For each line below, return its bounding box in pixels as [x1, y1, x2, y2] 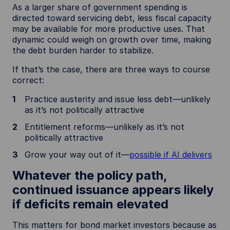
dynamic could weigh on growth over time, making [12, 34, 211, 45]
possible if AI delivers [129, 149, 212, 160]
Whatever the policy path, [12, 168, 167, 183]
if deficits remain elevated [12, 197, 168, 212]
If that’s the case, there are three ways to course [12, 64, 210, 74]
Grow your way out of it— [25, 149, 129, 160]
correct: [12, 75, 44, 85]
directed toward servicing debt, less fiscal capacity [12, 13, 212, 23]
